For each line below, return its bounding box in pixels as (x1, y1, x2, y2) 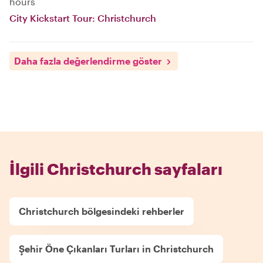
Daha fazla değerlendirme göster (14, 55, 162, 66)
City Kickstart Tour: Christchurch (9, 12, 156, 23)
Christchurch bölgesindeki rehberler (19, 205, 184, 217)
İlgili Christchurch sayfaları (9, 160, 222, 178)
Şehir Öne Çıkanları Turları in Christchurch (19, 243, 214, 254)
